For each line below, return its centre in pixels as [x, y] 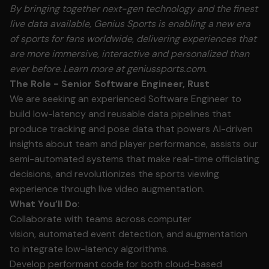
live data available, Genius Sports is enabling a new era [130, 24]
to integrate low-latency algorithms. [89, 249]
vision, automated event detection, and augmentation [128, 234]
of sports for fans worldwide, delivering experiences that [133, 39]
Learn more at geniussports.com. [135, 69]
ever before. [36, 69]
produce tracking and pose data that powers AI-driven [131, 129]
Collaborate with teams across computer [101, 219]
